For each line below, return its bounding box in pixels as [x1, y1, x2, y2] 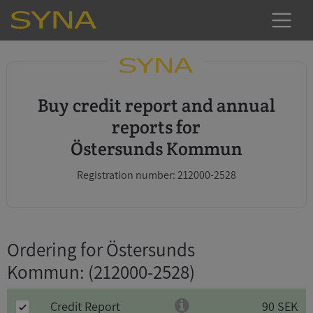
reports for [112, 115, 201, 138]
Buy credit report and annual [37, 94, 48, 117]
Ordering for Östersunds [7, 237, 195, 262]
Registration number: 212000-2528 [76, 168, 236, 182]
